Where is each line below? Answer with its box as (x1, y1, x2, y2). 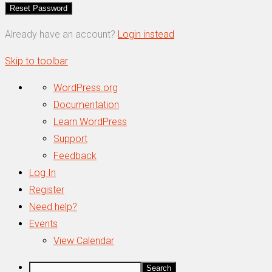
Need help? (29, 200, 77, 212)
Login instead (118, 28, 174, 40)
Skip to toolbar (5, 55, 68, 67)
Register (29, 183, 64, 195)
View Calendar (53, 234, 114, 246)
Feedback (53, 149, 97, 161)
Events (29, 217, 58, 229)
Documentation (53, 98, 119, 110)
